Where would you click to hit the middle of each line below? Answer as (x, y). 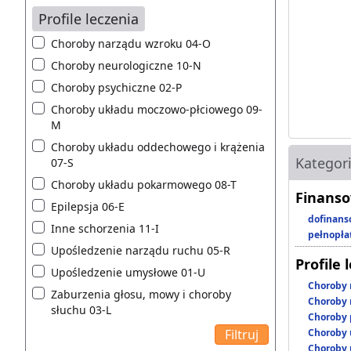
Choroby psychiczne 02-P (116, 87)
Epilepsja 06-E (88, 206)
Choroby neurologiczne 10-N (126, 65)
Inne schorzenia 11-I (105, 228)
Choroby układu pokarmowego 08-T (144, 184)
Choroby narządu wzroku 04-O (131, 43)
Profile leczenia (89, 18)
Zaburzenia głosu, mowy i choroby (141, 294)
